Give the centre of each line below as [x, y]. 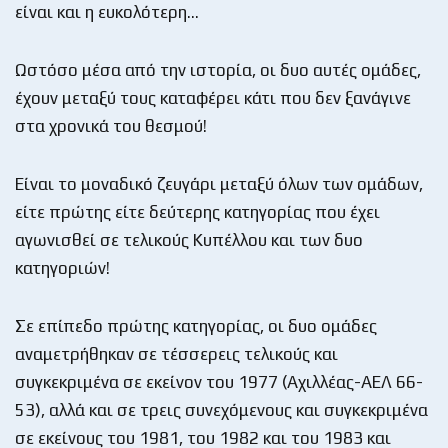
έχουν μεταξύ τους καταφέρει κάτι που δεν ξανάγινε [213, 97]
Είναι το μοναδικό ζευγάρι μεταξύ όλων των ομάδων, [219, 183]
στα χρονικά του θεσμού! [111, 125]
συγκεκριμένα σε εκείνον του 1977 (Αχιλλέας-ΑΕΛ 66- [219, 381]
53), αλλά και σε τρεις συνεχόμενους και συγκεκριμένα [221, 409]
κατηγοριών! [62, 267]
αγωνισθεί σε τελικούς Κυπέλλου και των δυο [189, 239]
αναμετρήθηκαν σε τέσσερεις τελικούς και [176, 353]
